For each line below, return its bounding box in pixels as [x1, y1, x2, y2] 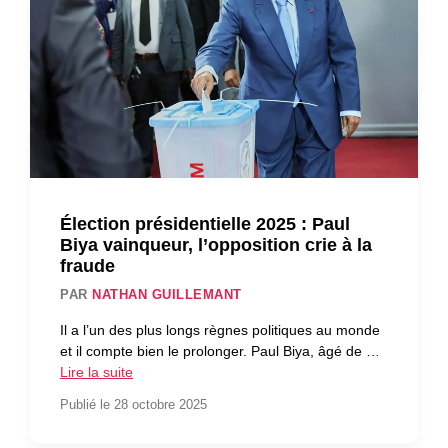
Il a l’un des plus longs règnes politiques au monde [60, 321, 380, 338]
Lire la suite [60, 363, 133, 380]
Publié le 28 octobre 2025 [60, 397, 207, 413]
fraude [60, 255, 115, 276]
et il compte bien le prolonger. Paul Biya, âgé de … [60, 342, 380, 359]
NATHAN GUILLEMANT [92, 286, 242, 302]
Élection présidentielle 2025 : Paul [60, 213, 350, 234]
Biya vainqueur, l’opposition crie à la [60, 234, 372, 255]
